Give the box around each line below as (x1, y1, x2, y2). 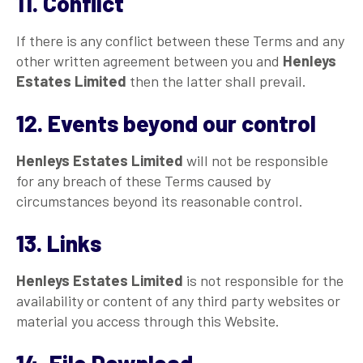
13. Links (16, 228, 101, 257)
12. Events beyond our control (16, 109, 316, 137)
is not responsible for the (183, 271, 344, 289)
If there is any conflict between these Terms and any (16, 31, 344, 49)
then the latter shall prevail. (126, 71, 306, 90)
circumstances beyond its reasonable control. (16, 191, 303, 210)
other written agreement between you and (16, 51, 283, 70)
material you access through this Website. (16, 311, 280, 330)
